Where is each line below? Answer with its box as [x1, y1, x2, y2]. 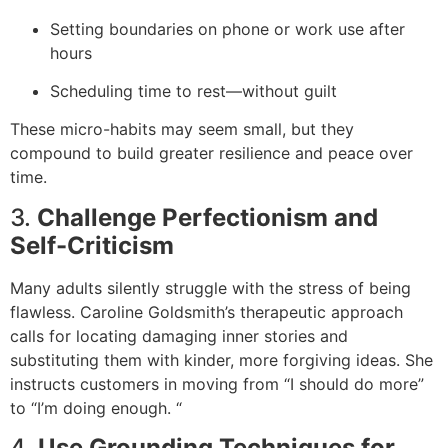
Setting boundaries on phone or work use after [50, 18, 405, 39]
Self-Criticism [10, 230, 174, 260]
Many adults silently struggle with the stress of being [10, 277, 411, 298]
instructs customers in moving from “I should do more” [10, 373, 424, 394]
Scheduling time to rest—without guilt [50, 81, 337, 102]
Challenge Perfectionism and [37, 202, 378, 232]
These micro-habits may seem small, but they [10, 119, 354, 140]
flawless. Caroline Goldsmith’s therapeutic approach [10, 301, 403, 322]
